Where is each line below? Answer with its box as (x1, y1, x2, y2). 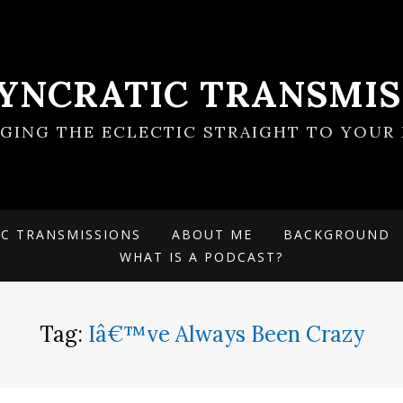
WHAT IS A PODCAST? (120, 248, 283, 265)
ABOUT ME (172, 226, 253, 243)
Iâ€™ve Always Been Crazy (87, 320, 364, 348)
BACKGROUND (283, 226, 390, 243)
